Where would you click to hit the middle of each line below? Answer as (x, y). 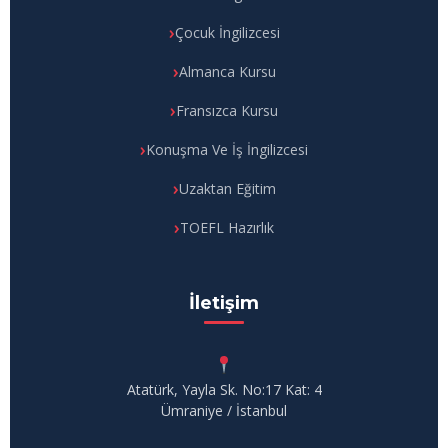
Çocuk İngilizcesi (227, 32)
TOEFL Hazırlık (227, 227)
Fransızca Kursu (227, 110)
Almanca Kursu (227, 71)
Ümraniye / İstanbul (224, 410)
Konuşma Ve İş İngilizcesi (227, 149)
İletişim (224, 303)
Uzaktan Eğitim (227, 188)
